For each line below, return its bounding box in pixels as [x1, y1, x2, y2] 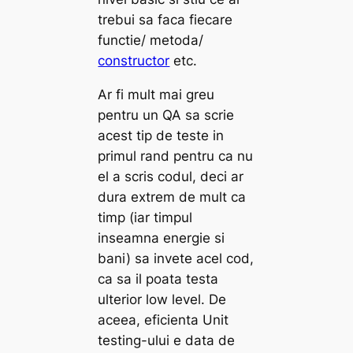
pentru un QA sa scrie [98, 106, 235, 123]
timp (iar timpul [98, 209, 193, 225]
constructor [98, 52, 170, 69]
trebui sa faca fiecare [98, 11, 233, 28]
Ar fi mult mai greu [98, 86, 215, 102]
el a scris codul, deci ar [98, 168, 244, 184]
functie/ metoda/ [98, 32, 204, 48]
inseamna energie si [98, 229, 225, 246]
